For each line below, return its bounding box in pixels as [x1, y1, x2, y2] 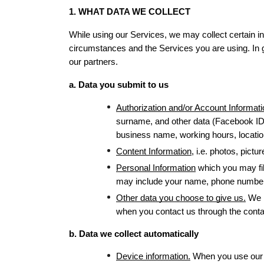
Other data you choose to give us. [116, 193, 246, 203]
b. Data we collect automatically [69, 229, 199, 239]
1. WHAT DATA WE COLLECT [69, 7, 190, 16]
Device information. [116, 252, 190, 261]
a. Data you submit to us [69, 80, 169, 90]
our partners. [69, 57, 118, 67]
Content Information [116, 147, 192, 156]
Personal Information [116, 163, 196, 173]
